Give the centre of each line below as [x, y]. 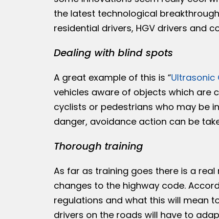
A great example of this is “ [112, 78]
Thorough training [98, 146]
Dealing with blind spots [113, 53]
